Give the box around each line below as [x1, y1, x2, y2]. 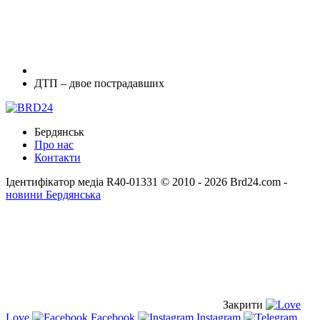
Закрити [220, 298, 266, 311]
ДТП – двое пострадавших [34, 76, 164, 89]
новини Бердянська [6, 188, 101, 201]
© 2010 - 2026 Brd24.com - [161, 175, 287, 188]
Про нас [34, 138, 74, 151]
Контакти [34, 151, 81, 164]
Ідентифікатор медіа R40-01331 [6, 175, 158, 188]
